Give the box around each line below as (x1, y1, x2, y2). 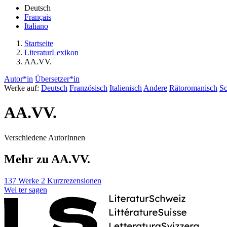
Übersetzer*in (35, 74, 80, 83)
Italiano (24, 22, 48, 30)
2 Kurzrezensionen (41, 176, 101, 185)
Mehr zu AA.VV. (4, 152, 90, 166)
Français (24, 13, 51, 21)
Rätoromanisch (169, 84, 217, 92)
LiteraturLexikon (24, 48, 79, 57)
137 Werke (4, 176, 41, 185)
